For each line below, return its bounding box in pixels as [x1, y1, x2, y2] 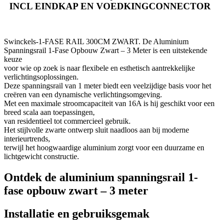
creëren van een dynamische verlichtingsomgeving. [4, 90, 162, 99]
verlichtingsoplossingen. [4, 73, 79, 82]
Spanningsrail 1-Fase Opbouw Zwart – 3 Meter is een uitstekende [4, 46, 207, 55]
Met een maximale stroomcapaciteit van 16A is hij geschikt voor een [4, 99, 215, 108]
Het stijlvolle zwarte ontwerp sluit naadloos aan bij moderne [4, 126, 189, 135]
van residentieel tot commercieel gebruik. [4, 117, 131, 126]
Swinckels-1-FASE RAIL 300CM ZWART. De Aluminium [4, 37, 189, 46]
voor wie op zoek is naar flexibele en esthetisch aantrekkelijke [4, 64, 195, 73]
